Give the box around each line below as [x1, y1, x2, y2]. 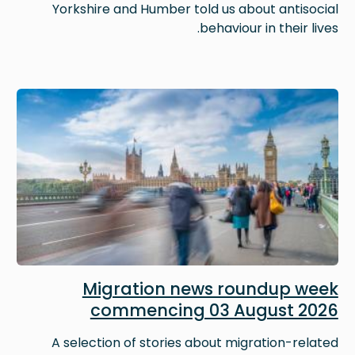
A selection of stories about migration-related [51, 334, 338, 353]
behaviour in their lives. [199, 19, 338, 37]
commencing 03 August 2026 [90, 299, 338, 323]
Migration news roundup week [82, 277, 338, 301]
